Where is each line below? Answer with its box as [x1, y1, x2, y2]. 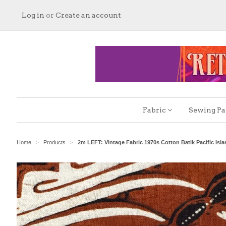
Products [43, 139, 66, 145]
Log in [22, 11, 44, 19]
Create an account [55, 11, 121, 19]
